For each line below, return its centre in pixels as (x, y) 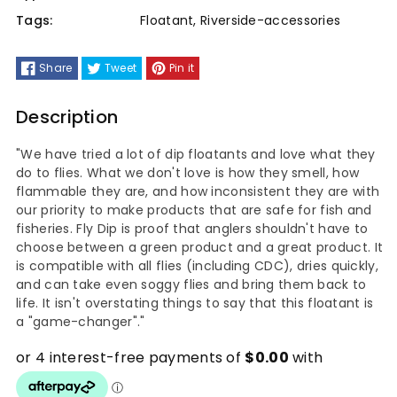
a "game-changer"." (81, 322)
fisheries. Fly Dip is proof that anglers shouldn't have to (192, 229)
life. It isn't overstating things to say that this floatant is (195, 304)
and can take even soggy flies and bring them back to (191, 285)
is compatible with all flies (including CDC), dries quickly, (197, 266)
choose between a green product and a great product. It (200, 248)
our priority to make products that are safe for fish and (194, 210)
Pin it (182, 68)
